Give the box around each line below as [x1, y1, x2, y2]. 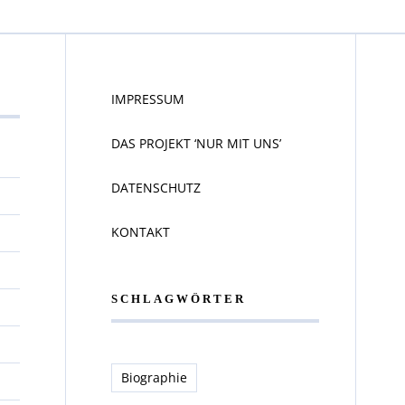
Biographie [120, 368, 187, 386]
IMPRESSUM [110, 89, 184, 108]
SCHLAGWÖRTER [110, 291, 246, 306]
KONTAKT [110, 222, 170, 240]
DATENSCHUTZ [110, 178, 201, 196]
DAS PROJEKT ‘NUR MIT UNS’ [110, 134, 281, 152]
